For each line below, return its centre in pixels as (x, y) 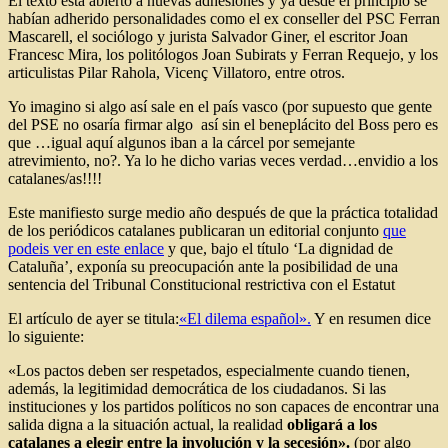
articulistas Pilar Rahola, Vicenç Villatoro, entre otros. (176, 72)
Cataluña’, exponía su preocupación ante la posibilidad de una (203, 266)
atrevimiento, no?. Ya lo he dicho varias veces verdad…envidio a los (223, 160)
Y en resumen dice (371, 318)
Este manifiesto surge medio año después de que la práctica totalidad (223, 212)
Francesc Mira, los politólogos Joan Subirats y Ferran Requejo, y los (223, 54)
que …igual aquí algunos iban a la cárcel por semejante (181, 142)
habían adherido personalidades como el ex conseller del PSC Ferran (224, 18)
